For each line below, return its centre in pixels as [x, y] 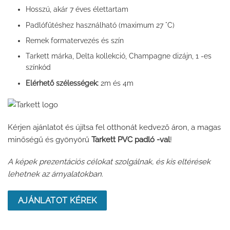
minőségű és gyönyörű [50, 139]
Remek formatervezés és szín [74, 41]
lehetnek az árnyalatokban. [55, 174]
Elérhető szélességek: [62, 83]
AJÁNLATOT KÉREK [57, 200]
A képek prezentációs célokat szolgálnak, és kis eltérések [109, 162]
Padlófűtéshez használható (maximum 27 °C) [100, 25]
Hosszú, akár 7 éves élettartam [77, 9]
